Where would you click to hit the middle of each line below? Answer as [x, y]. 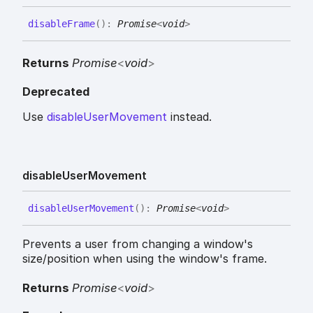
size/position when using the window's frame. [145, 258]
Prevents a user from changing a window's [138, 243]
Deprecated [56, 91]
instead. [189, 116]
